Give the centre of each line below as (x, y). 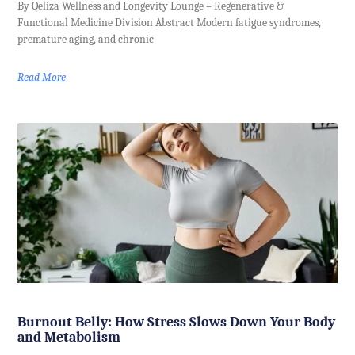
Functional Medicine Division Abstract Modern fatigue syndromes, (170, 23)
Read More (42, 78)
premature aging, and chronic (86, 40)
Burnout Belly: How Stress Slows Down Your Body (177, 323)
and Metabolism (69, 338)
